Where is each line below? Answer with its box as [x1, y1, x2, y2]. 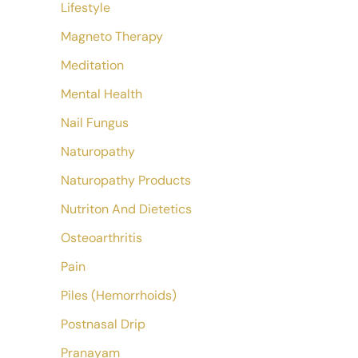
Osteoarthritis [61, 229, 142, 246]
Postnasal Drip [61, 316, 145, 332]
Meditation [61, 57, 124, 74]
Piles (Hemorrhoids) [61, 287, 177, 304]
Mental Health [61, 86, 142, 102]
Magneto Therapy [61, 28, 163, 45]
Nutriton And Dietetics [61, 201, 192, 217]
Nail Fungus [61, 114, 129, 131]
